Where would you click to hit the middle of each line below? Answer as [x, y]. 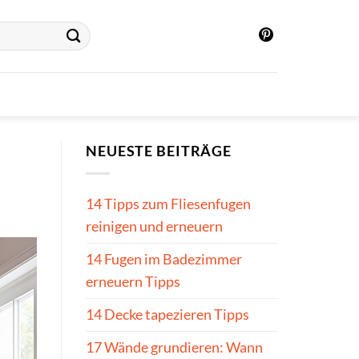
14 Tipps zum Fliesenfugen [168, 204]
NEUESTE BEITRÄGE [159, 151]
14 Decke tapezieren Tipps [167, 315]
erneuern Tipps [133, 282]
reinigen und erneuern [154, 227]
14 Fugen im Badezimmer [164, 260]
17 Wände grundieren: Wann [174, 348]
